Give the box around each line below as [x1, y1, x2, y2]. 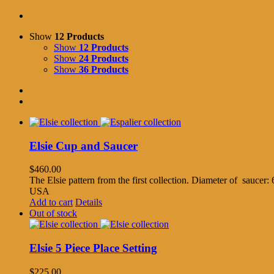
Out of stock [29, 208, 77, 219]
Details [75, 197, 102, 208]
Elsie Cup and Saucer [29, 139, 138, 152]
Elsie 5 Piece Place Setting [29, 241, 157, 254]
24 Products [79, 53, 128, 64]
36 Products [79, 64, 128, 75]
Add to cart [29, 197, 73, 208]
